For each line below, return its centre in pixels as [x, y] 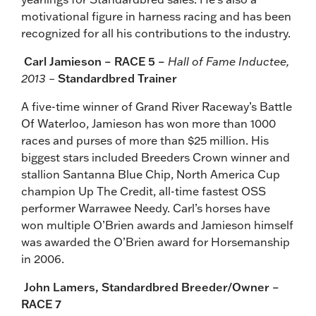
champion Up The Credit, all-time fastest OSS [144, 191]
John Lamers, [61, 287]
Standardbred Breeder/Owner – [190, 287]
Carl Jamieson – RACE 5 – [95, 61]
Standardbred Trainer [117, 78]
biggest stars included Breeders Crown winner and [156, 157]
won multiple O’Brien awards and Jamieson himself [157, 225]
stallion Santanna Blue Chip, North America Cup [151, 174]
